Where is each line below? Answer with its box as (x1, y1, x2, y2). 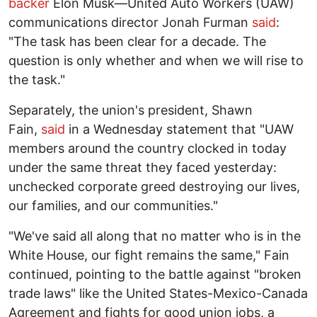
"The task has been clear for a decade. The (8, 34, 266, 50)
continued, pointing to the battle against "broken (8, 267, 301, 282)
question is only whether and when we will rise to (8, 53, 304, 69)
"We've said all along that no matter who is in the (8, 229, 301, 244)
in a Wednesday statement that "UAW (65, 122, 294, 137)
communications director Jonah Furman (8, 15, 252, 30)
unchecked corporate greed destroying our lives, (8, 179, 300, 195)
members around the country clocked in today (8, 141, 287, 156)
